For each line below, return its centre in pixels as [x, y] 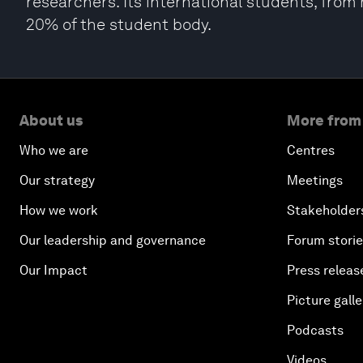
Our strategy [57, 180]
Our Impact [53, 270]
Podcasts [315, 330]
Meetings [315, 180]
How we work [59, 210]
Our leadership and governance [113, 240]
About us [51, 120]
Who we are [54, 150]
